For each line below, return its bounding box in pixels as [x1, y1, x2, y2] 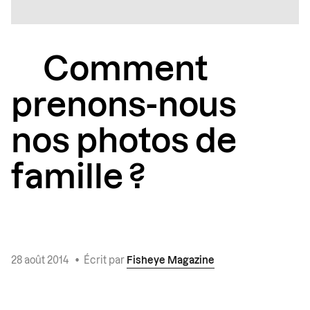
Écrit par [84, 256, 127, 266]
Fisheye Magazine [127, 256, 215, 266]
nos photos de [11, 125, 237, 159]
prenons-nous [11, 89, 237, 123]
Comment [43, 53, 208, 87]
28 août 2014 [11, 256, 71, 266]
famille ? [11, 161, 145, 195]
